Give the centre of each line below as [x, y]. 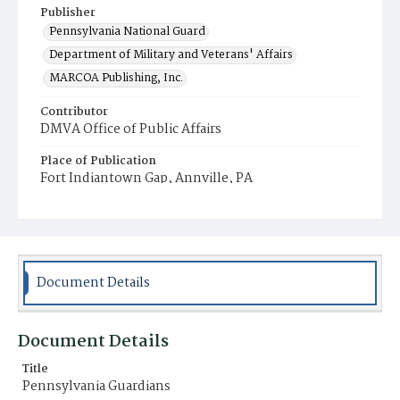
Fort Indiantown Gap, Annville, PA [146, 179]
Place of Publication [98, 161]
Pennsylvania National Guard [127, 32]
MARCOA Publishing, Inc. [116, 78]
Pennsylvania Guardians [96, 387]
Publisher [68, 13]
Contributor [74, 112]
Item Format [77, 210]
